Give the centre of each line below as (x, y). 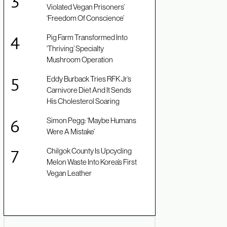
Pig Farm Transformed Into (87, 37)
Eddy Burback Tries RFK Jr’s (89, 79)
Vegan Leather (69, 173)
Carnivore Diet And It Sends (89, 90)
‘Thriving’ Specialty (75, 49)
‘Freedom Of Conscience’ (85, 18)
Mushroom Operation (80, 60)
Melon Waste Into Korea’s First (92, 162)
